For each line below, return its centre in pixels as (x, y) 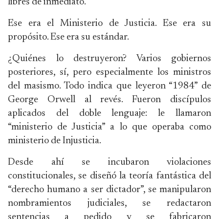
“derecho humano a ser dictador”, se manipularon (109, 190)
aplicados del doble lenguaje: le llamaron (109, 113)
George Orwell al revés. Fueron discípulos (109, 100)
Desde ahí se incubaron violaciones (109, 162)
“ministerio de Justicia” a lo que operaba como (109, 127)
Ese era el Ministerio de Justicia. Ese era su (109, 23)
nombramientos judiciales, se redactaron (109, 203)
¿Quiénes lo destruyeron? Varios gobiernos (109, 59)
